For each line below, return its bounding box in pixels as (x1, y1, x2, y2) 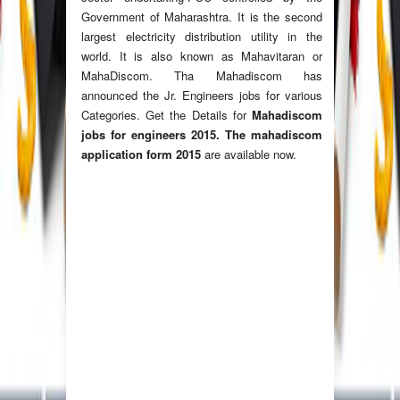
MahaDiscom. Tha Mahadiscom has (81, 67, 322, 85)
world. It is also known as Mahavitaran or (81, 47, 322, 65)
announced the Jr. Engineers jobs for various (81, 87, 322, 104)
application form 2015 (81, 146, 204, 163)
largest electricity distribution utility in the (81, 28, 322, 46)
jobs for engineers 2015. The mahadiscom (81, 126, 322, 144)
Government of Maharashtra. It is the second (81, 8, 322, 26)
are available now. (204, 146, 296, 163)
